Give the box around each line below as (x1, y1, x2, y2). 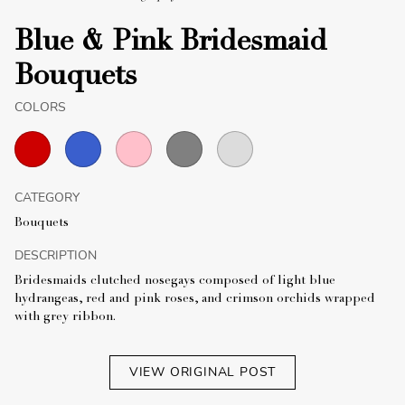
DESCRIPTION (14, 246, 97, 264)
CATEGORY (14, 188, 80, 206)
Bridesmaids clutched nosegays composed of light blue (14, 274, 335, 287)
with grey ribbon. (14, 310, 116, 324)
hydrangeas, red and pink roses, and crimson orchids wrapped (14, 292, 375, 306)
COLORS (14, 98, 66, 116)
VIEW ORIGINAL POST (128, 363, 277, 381)
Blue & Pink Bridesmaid (14, 28, 327, 58)
